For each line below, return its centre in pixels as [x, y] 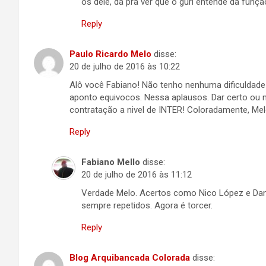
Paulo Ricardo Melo [110, 54]
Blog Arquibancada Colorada [130, 258]
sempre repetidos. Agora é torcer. [147, 205]
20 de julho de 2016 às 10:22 [125, 66]
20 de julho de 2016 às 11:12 [137, 175]
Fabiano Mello [111, 162]
